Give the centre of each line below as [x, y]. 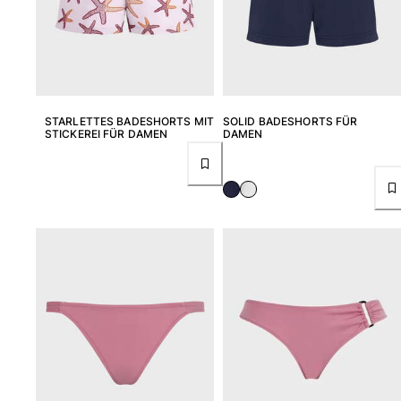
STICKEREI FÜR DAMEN [107, 133]
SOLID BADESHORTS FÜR [290, 121]
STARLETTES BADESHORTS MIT [129, 121]
